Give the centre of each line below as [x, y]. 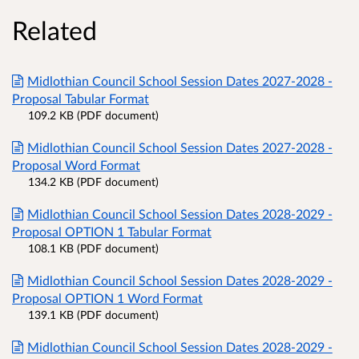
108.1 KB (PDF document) [93, 248]
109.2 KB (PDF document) [93, 115]
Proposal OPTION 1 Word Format [107, 298]
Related [54, 30]
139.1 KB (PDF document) [93, 315]
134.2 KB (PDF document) [93, 182]
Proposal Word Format [76, 165]
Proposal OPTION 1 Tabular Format [112, 232]
